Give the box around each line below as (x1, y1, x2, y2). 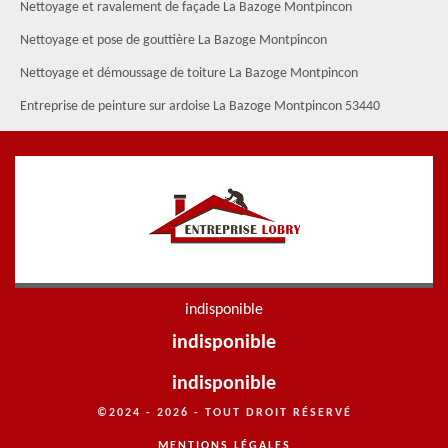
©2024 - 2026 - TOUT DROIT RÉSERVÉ (96, 407, 352, 419)
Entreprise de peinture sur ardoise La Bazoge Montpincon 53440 (20, 99, 380, 114)
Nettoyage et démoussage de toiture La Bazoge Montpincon (20, 66, 358, 81)
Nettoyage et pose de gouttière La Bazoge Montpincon (20, 33, 327, 48)
